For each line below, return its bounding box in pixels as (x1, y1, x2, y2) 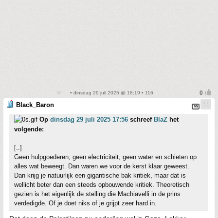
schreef (128, 115, 154, 123)
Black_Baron (16, 101, 54, 109)
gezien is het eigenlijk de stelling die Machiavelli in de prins (14, 190, 181, 198)
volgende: (14, 125, 44, 133)
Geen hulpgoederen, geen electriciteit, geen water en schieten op (14, 153, 197, 161)
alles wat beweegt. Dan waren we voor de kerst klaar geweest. (14, 162, 189, 170)
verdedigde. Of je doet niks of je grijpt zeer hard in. (14, 199, 157, 207)
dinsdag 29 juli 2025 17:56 (50, 115, 128, 123)
